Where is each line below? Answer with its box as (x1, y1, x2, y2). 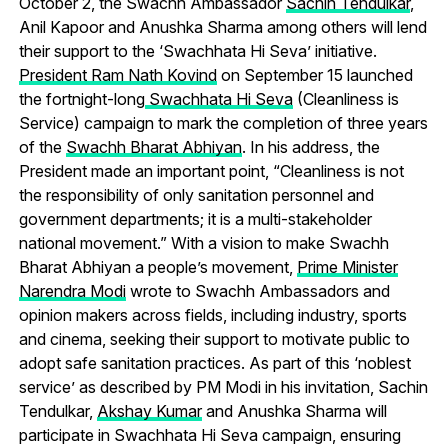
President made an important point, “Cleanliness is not (18, 160, 404, 181)
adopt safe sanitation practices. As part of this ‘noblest (18, 352, 411, 373)
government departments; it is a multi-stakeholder (18, 208, 372, 229)
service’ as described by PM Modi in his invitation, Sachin (18, 376, 428, 397)
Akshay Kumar (96, 400, 202, 421)
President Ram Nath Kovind (18, 64, 217, 85)
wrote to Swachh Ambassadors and (125, 280, 390, 301)
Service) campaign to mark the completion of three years (18, 112, 428, 133)
